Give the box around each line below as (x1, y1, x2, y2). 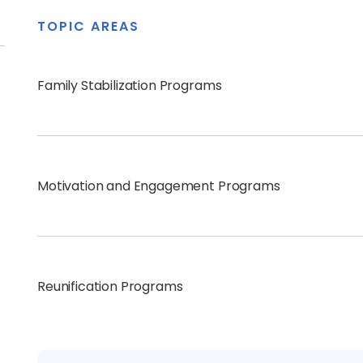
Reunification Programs (37, 276, 183, 296)
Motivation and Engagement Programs (37, 176, 280, 195)
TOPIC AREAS (37, 17, 139, 36)
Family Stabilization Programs (37, 75, 222, 95)
